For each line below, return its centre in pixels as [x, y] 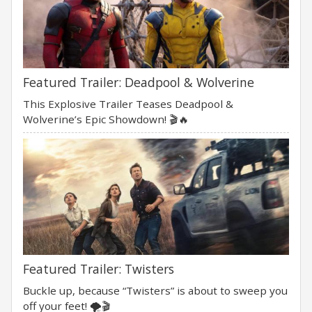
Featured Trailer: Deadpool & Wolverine [139, 83]
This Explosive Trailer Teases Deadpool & [128, 104]
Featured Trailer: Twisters [99, 269]
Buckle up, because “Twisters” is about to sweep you [155, 291]
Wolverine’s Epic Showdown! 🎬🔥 [106, 119]
